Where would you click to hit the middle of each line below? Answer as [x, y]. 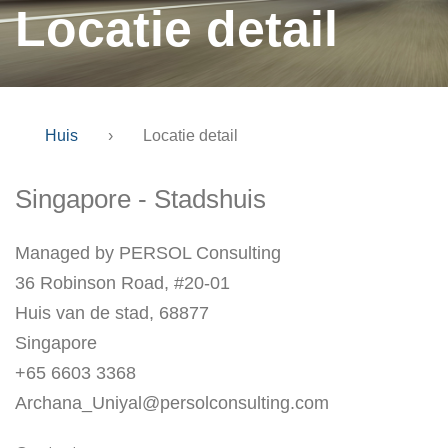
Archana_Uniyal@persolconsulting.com [172, 403]
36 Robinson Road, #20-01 [122, 283]
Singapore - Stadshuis [140, 199]
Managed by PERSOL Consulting [148, 253]
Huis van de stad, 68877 [112, 313]
